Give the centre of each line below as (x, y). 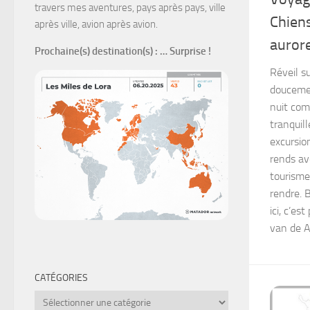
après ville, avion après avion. (96, 24)
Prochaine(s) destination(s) (94, 51)
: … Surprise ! (183, 51)
